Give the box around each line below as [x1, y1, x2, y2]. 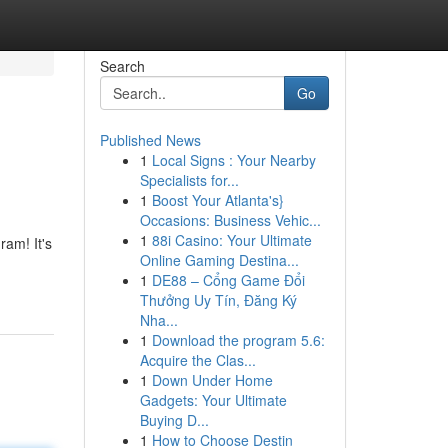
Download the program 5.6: [151, 330, 325, 350]
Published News [99, 130, 201, 150]
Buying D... [139, 410, 209, 430]
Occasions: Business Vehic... [139, 210, 321, 230]
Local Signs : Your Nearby [151, 150, 316, 170]
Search [99, 56, 145, 76]
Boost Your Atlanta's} [151, 190, 284, 210]
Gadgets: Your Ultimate [139, 390, 287, 410]
